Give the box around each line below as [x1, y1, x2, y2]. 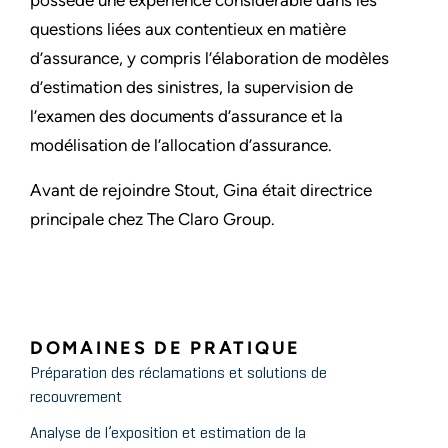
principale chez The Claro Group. [30, 209, 275, 230]
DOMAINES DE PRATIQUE [30, 337, 301, 360]
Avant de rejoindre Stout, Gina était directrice [30, 180, 372, 201]
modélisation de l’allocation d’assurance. [30, 135, 332, 156]
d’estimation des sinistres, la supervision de [30, 77, 353, 98]
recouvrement [30, 390, 122, 407]
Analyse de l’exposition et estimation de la [30, 426, 306, 443]
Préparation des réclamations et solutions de [30, 366, 327, 383]
